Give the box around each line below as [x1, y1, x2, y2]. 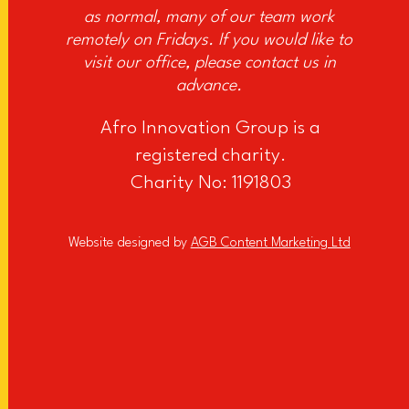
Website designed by [68, 236, 191, 250]
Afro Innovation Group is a [100, 120, 321, 138]
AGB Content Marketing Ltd [190, 236, 351, 250]
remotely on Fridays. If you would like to [66, 32, 353, 48]
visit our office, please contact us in [82, 55, 336, 71]
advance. [176, 78, 243, 94]
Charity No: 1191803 [130, 174, 291, 193]
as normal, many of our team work [84, 9, 335, 26]
